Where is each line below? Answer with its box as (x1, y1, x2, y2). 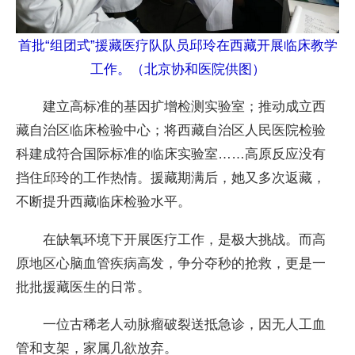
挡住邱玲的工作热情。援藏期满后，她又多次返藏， (16, 170, 326, 186)
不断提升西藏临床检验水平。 (16, 193, 192, 210)
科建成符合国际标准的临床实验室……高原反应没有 (16, 146, 326, 162)
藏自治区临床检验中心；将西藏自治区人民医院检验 (16, 122, 326, 139)
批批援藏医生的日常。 (16, 278, 151, 295)
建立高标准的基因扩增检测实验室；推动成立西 (16, 98, 326, 115)
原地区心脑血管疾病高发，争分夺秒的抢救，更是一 (16, 254, 326, 271)
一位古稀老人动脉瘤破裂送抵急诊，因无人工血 (16, 315, 326, 332)
